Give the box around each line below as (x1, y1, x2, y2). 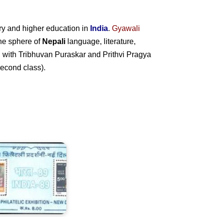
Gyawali (112, 24, 140, 32)
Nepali (42, 37, 66, 46)
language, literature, (65, 37, 136, 46)
